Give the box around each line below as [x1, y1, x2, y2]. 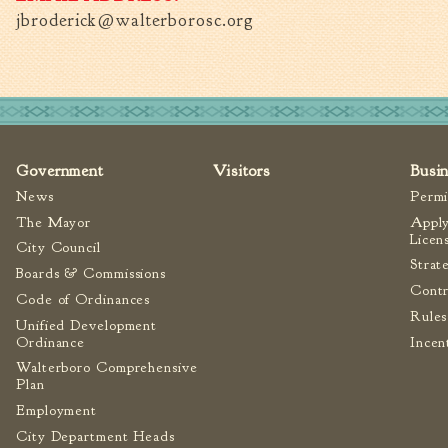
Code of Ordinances [16, 289, 151, 309]
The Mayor [16, 212, 92, 232]
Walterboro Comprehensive [16, 358, 198, 378]
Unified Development [16, 315, 158, 335]
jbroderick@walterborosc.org [16, 8, 255, 32]
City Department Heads [16, 426, 175, 446]
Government [16, 159, 104, 181]
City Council [16, 238, 101, 258]
